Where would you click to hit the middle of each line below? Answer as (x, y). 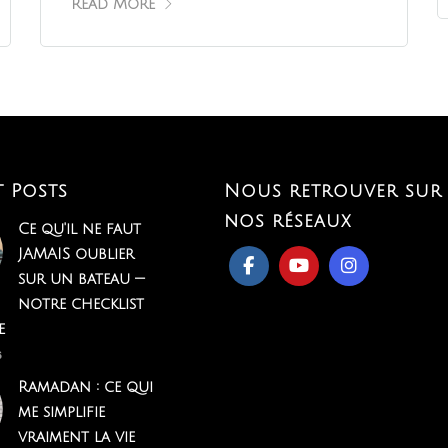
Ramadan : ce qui (85, 386)
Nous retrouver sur (332, 190)
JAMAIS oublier (75, 253)
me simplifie (61, 411)
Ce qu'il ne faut (79, 228)
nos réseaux (287, 220)
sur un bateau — (80, 278)
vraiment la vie (76, 436)
